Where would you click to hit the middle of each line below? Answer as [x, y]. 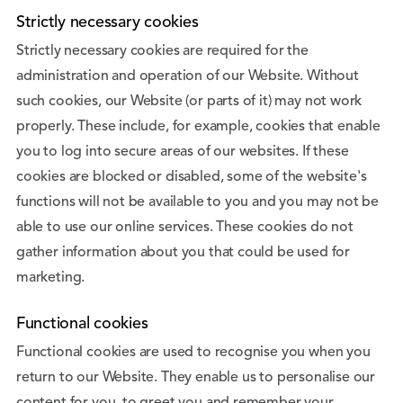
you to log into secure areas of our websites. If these [183, 152]
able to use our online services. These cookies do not [185, 228]
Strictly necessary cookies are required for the [162, 51]
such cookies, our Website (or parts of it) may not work [189, 102]
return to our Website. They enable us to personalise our [196, 378]
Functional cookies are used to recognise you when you [193, 353]
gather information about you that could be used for [184, 253]
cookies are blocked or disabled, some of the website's [192, 177]
